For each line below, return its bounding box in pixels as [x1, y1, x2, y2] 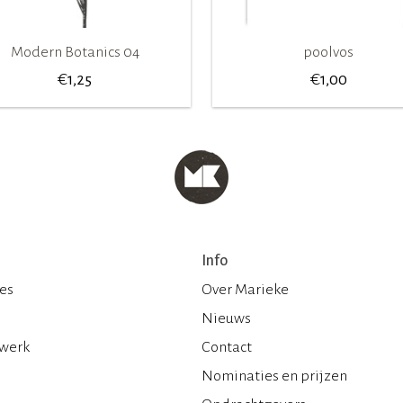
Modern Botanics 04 [10, 43, 139, 60]
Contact [201, 338, 252, 355]
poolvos [303, 43, 354, 60]
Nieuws [201, 309, 251, 327]
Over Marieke [201, 281, 289, 298]
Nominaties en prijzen [201, 367, 347, 384]
